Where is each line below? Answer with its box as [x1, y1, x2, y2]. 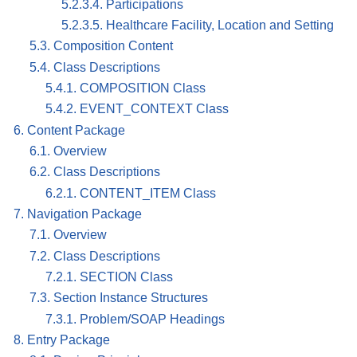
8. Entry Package [14, 333, 110, 347]
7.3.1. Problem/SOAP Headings [45, 312, 225, 326]
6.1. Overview [29, 144, 107, 159]
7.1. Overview [29, 228, 107, 242]
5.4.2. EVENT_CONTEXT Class [45, 102, 229, 116]
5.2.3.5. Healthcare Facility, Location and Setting [61, 18, 334, 33]
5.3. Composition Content [29, 39, 173, 53]
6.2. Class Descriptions [29, 165, 160, 179]
